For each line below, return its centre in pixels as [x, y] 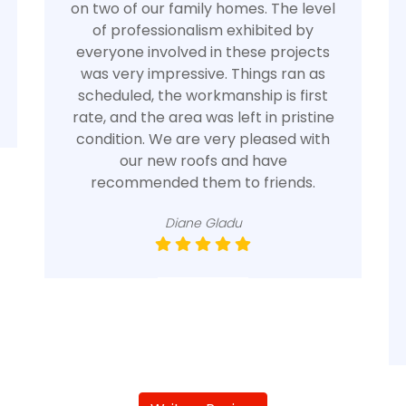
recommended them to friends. [203, 183]
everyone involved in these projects [203, 52]
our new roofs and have [203, 161]
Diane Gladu [203, 223]
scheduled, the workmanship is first [203, 96]
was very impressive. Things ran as [203, 74]
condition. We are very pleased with [203, 139]
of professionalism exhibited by [203, 30]
